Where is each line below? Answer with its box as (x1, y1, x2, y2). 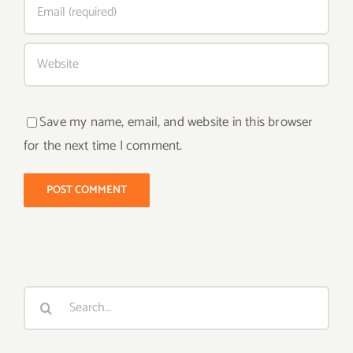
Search (23, 285, 62, 308)
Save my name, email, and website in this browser (39, 110, 314, 133)
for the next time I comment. (24, 134, 183, 157)
